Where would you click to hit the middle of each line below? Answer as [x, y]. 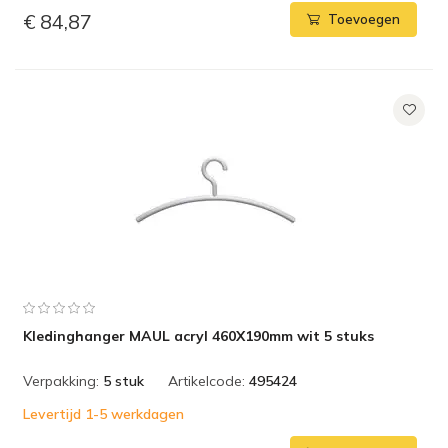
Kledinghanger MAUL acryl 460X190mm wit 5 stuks [198, 336]
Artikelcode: [206, 381]
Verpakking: [61, 381]
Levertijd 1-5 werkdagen [103, 414]
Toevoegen [364, 19]
